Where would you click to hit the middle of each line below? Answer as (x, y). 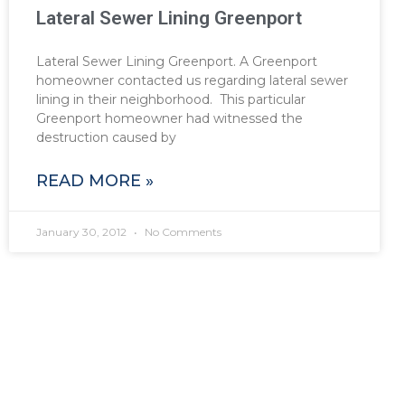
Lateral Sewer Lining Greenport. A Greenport (177, 61)
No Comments (182, 231)
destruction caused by (106, 137)
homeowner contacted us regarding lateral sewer (192, 80)
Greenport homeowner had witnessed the (170, 118)
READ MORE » (95, 180)
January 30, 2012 (83, 231)
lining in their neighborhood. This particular (171, 99)
